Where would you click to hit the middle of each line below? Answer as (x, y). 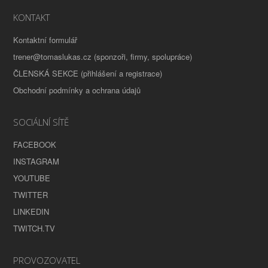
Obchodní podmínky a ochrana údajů (77, 90)
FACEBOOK (35, 145)
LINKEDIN (31, 212)
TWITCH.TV (34, 229)
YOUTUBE (32, 178)
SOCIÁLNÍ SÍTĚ (41, 122)
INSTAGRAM (36, 162)
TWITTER (31, 195)
